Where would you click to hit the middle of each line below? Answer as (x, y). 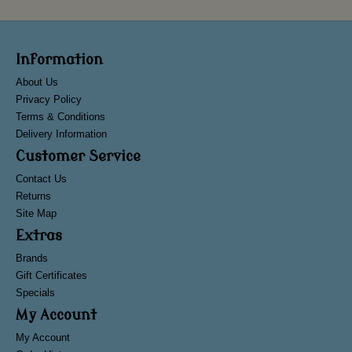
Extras (39, 236)
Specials (35, 293)
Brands (32, 258)
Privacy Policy (49, 100)
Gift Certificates (51, 276)
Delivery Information (61, 134)
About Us (37, 82)
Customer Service (78, 157)
